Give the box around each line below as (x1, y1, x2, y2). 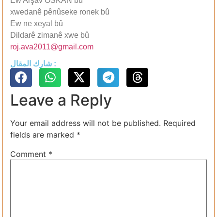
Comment (10, 149, 48, 159)
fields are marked (10, 129, 77, 139)
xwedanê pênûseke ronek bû (10, 8, 109, 16)
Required (163, 118, 196, 128)
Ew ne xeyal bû (10, 19, 63, 28)
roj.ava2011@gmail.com (10, 43, 93, 51)
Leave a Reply (10, 90, 112, 109)
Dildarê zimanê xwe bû (10, 31, 89, 40)
